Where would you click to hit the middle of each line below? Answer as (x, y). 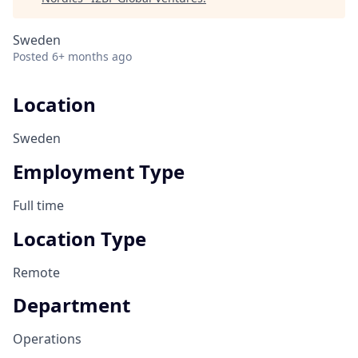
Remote (36, 272)
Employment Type (99, 171)
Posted (31, 56)
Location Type (80, 238)
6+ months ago (92, 56)
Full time (38, 205)
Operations (47, 339)
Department (72, 305)
